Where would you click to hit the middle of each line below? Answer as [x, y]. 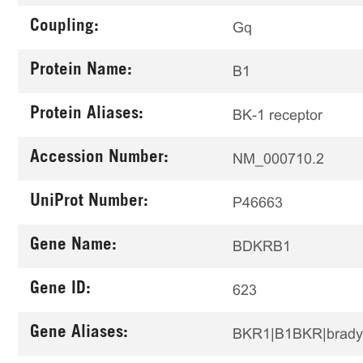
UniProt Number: [89, 202]
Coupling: [64, 27]
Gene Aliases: [79, 333]
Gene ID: [60, 290]
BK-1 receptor [278, 115]
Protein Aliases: [87, 115]
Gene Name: [73, 246]
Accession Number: [99, 158]
